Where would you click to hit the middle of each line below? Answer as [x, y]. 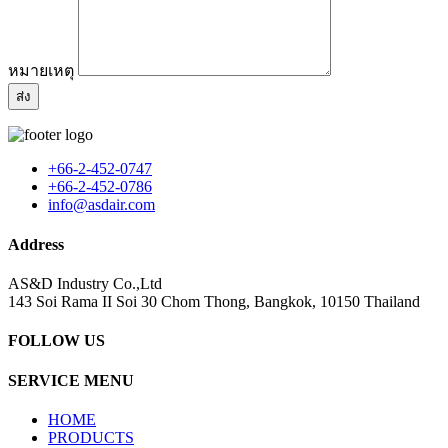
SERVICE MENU [71, 380]
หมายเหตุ [41, 71]
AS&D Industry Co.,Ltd [85, 283]
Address [36, 244]
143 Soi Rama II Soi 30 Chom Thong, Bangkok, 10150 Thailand [214, 301]
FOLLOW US [56, 341]
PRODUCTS [91, 437]
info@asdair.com [101, 205]
